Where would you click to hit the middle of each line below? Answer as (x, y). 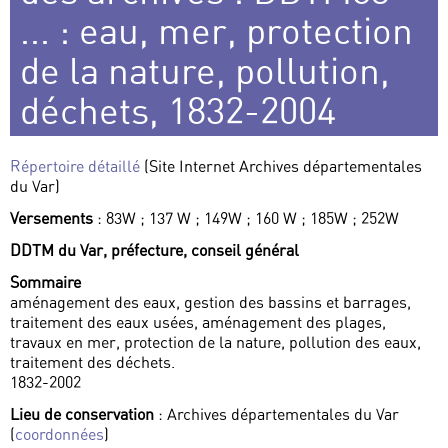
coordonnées (59, 434)
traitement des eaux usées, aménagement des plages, (198, 322)
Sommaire (45, 282)
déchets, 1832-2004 (178, 111)
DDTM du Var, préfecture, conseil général (154, 250)
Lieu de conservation (82, 414)
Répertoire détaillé (75, 166)
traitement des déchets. (92, 362)
